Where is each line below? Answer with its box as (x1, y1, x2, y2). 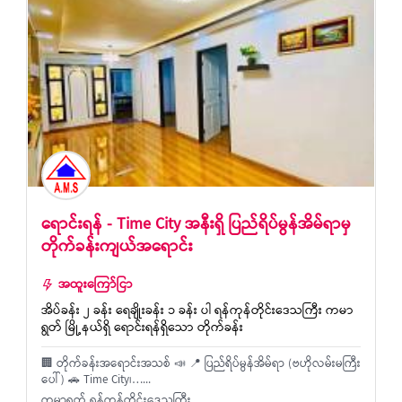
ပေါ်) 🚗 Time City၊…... (41, 371, 151, 391)
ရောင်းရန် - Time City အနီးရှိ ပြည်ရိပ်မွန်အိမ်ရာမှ (41, 211, 351, 240)
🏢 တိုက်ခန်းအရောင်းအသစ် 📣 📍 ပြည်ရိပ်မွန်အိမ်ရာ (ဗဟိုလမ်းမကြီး (41, 354, 361, 375)
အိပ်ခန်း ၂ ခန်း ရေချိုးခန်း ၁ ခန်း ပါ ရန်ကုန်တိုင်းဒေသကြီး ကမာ (41, 301, 354, 323)
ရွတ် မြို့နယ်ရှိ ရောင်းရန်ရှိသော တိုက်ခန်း (41, 318, 243, 340)
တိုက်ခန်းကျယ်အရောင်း (41, 233, 193, 262)
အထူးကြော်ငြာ (58, 275, 133, 297)
